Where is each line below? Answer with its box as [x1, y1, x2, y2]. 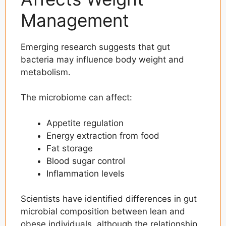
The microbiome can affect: [21, 92, 132, 103]
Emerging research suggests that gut [21, 41, 170, 52]
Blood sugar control [46, 155, 125, 166]
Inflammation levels [46, 168, 125, 179]
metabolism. [21, 67, 71, 77]
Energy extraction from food [46, 130, 159, 141]
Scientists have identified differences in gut [21, 194, 197, 204]
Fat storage [46, 143, 93, 153]
